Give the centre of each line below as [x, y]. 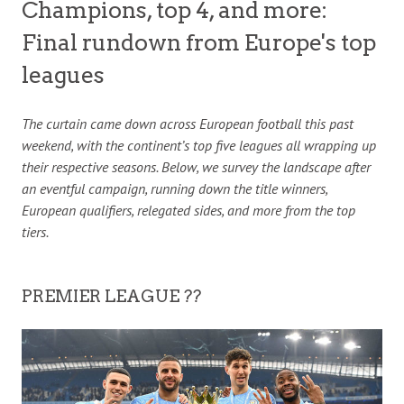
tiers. [35, 232]
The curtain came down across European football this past [188, 124]
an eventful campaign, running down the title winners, [174, 188]
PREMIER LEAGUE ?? [111, 296]
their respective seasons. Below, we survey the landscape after [196, 167]
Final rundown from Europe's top [199, 42]
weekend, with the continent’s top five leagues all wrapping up [199, 145]
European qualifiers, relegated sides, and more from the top [188, 210]
